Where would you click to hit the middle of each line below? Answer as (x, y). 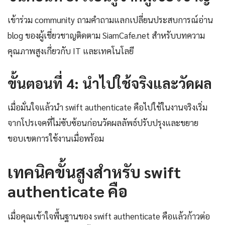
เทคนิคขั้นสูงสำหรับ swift (94, 172)
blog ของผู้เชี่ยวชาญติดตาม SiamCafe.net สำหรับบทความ (106, 35)
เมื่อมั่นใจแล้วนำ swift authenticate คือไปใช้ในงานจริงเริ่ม (107, 107)
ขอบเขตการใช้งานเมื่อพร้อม (56, 138)
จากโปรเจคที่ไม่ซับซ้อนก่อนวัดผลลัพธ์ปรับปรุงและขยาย (103, 123)
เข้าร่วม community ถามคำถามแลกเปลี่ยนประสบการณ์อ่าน (110, 20)
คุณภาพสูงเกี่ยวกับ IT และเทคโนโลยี (71, 51)
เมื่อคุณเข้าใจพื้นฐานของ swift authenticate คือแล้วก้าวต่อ (109, 216)
